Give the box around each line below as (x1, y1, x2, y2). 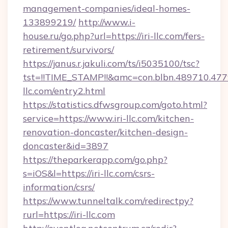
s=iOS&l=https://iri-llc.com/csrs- (23, 167, 155, 179)
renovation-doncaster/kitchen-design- (23, 126, 188, 138)
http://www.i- (78, 16, 135, 28)
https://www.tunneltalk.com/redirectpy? (23, 195, 193, 207)
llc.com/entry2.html (23, 85, 105, 97)
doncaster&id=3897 (23, 140, 108, 152)
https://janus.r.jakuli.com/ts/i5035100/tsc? (23, 58, 199, 69)
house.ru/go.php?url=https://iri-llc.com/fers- (23, 30, 205, 42)
